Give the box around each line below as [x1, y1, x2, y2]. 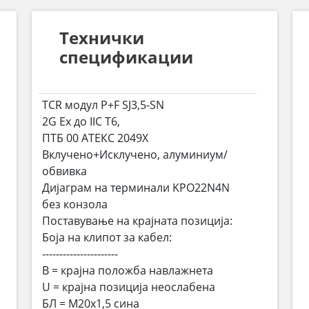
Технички [59, 26, 145, 49]
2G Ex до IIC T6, [42, 114, 121, 129]
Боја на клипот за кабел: [42, 230, 172, 245]
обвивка [42, 163, 88, 179]
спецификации [59, 46, 194, 68]
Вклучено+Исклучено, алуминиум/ [42, 147, 228, 162]
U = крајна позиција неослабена [42, 279, 216, 295]
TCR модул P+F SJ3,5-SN [42, 97, 165, 112]
